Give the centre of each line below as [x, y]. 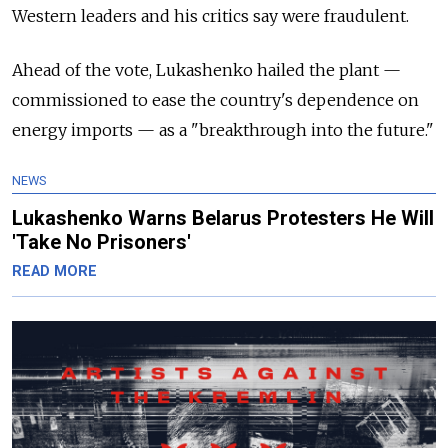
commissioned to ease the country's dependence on [215, 100]
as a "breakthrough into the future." [294, 130]
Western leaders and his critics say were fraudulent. [210, 16]
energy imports [74, 130]
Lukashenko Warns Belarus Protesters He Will [223, 218]
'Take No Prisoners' [101, 242]
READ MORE [54, 271]
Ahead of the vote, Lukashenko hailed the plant [197, 70]
